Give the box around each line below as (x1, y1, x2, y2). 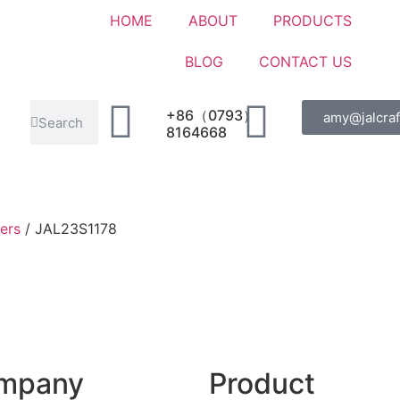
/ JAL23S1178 (21, 220, 117, 237)
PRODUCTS (272, 12, 352, 29)
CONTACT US (258, 53, 352, 71)
